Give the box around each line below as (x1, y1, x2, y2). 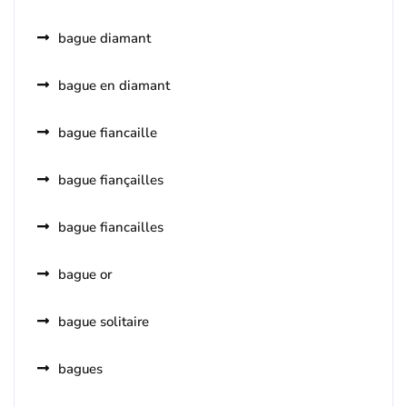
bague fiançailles (58, 171, 164, 190)
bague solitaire (58, 313, 149, 332)
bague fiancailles (58, 218, 164, 237)
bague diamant (58, 29, 151, 48)
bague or (58, 265, 112, 284)
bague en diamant (58, 76, 170, 95)
